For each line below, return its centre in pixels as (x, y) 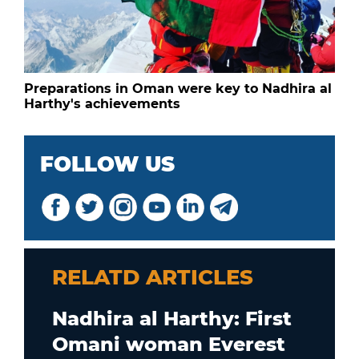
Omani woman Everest (169, 344)
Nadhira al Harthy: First (172, 318)
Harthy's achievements (102, 103)
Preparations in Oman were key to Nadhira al (178, 88)
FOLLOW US (107, 164)
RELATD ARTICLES (153, 277)
